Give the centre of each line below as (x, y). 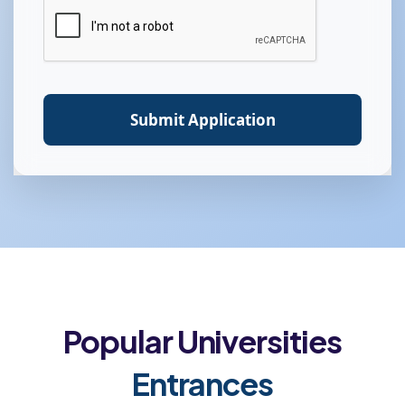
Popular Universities (202, 341)
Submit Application (202, 119)
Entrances (202, 383)
